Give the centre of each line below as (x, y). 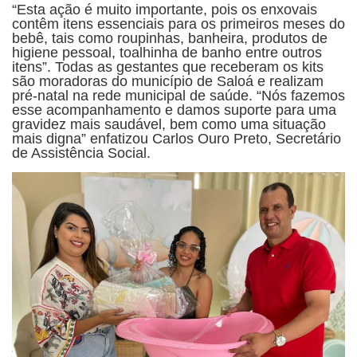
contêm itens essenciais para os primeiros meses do (178, 24)
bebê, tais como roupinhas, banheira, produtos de (170, 39)
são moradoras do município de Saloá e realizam (168, 82)
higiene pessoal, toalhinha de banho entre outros (167, 53)
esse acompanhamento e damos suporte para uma (174, 110)
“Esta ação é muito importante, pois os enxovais (165, 10)
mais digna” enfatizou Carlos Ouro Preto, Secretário (177, 139)
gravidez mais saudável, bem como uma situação (169, 125)
